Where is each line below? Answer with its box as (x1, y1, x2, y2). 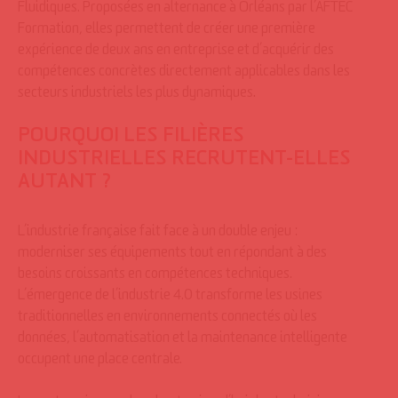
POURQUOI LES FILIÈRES (18, 129, 244, 148)
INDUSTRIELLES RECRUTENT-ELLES (18, 152, 351, 171)
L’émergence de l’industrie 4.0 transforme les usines (18, 291, 322, 305)
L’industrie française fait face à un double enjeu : (18, 227, 298, 241)
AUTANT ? (18, 175, 112, 195)
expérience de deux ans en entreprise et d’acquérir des (18, 45, 334, 60)
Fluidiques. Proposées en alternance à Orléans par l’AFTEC (18, 3, 353, 17)
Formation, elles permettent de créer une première (18, 24, 315, 38)
